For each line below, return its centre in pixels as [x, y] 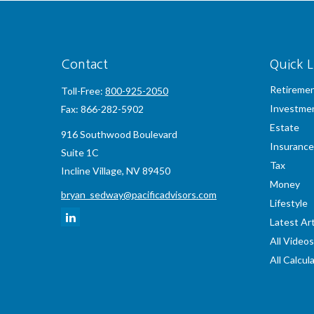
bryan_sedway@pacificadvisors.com [139, 194]
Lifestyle [288, 203]
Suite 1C [80, 152]
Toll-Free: [83, 91]
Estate [284, 127]
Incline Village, [93, 171]
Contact [84, 64]
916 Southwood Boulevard [119, 134]
